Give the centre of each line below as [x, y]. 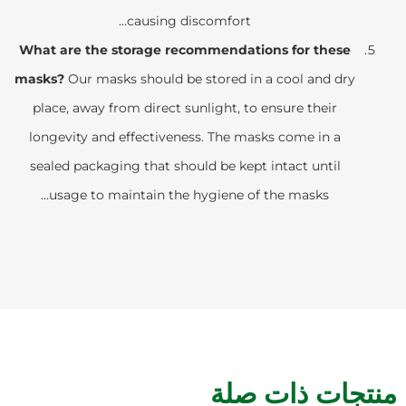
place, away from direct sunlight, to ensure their [185, 107]
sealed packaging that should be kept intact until [185, 165]
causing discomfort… [189, 20]
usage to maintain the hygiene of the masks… [189, 194]
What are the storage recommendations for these [185, 49]
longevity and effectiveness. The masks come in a [185, 136]
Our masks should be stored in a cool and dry [210, 78]
